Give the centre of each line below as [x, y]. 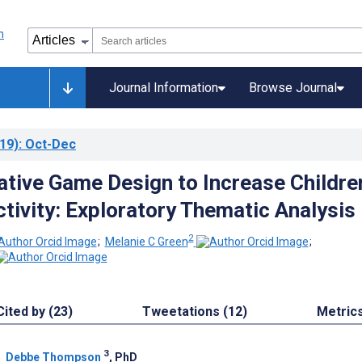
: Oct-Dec [47, 144]
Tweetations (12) [195, 312]
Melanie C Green [146, 241]
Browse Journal [293, 88]
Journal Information [164, 88]
